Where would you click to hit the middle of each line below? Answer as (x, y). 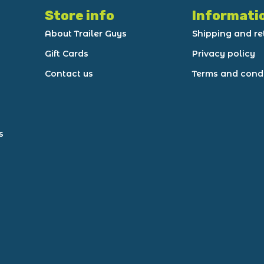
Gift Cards (67, 54)
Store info (80, 16)
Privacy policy (224, 54)
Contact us (69, 74)
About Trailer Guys (86, 34)
